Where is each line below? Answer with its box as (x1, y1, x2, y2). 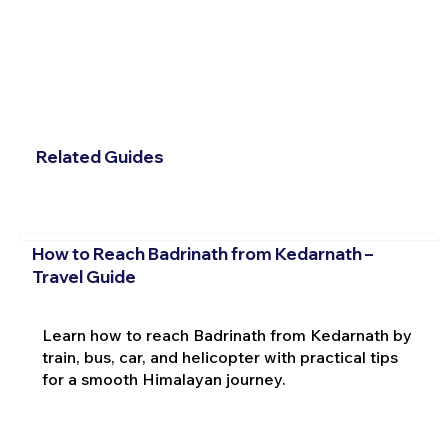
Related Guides (35, 146, 164, 168)
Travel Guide (31, 266, 136, 288)
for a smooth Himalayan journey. (41, 368, 286, 389)
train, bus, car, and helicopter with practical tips (41, 346, 398, 367)
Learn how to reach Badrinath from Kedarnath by (41, 324, 412, 345)
